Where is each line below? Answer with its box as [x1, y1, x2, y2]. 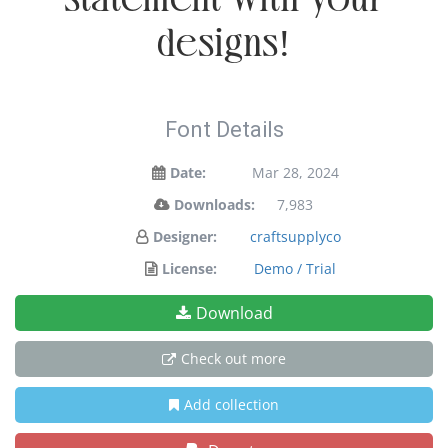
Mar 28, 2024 [251, 163, 339, 182]
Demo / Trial [254, 259, 336, 278]
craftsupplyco [249, 227, 341, 246]
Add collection [184, 395, 279, 414]
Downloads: [173, 195, 255, 214]
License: [162, 259, 217, 278]
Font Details [164, 117, 284, 142]
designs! [157, 21, 291, 64]
